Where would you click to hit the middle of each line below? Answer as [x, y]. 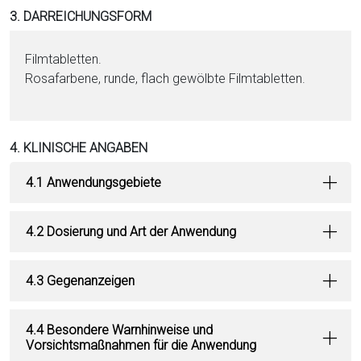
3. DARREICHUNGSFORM [81, 17]
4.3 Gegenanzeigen [80, 281]
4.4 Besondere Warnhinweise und [119, 330]
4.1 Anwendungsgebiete [93, 183]
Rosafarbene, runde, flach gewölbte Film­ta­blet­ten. [166, 79]
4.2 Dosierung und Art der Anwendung [131, 232]
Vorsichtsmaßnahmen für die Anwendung [141, 345]
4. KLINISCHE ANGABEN [79, 148]
